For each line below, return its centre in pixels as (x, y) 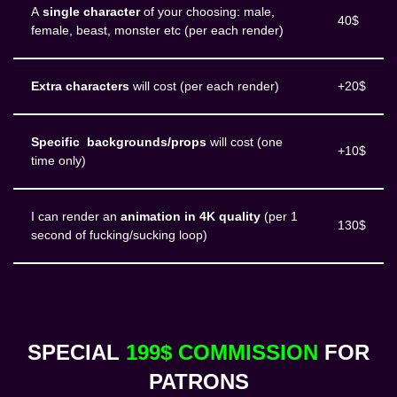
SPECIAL (77, 353)
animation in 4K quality (191, 217)
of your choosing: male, (207, 12)
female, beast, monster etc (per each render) (157, 31)
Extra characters (80, 87)
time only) (58, 161)
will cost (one (245, 143)
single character (91, 12)
